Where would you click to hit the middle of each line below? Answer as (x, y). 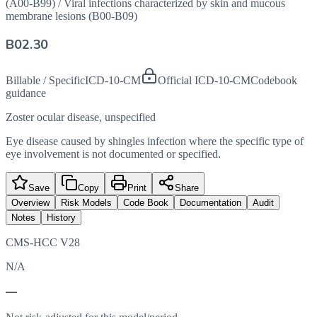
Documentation (211, 203)
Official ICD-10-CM (204, 81)
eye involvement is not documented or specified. (113, 154)
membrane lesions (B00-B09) (71, 16)
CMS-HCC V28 (43, 243)
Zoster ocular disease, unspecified (81, 117)
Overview (30, 203)
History (61, 218)
